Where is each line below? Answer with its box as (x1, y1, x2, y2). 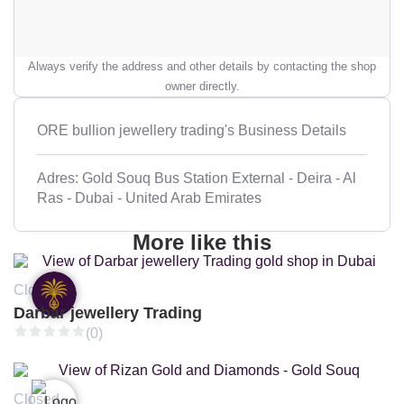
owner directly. (164, 78, 240, 93)
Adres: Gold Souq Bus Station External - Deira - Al (37, 170, 356, 186)
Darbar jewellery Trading (14, 304, 202, 323)
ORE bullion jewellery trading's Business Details (37, 122, 346, 138)
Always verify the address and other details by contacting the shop (28, 59, 376, 73)
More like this (133, 229, 271, 254)
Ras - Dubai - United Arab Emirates (37, 189, 262, 206)
